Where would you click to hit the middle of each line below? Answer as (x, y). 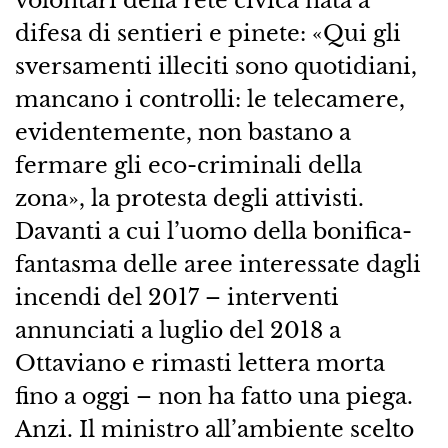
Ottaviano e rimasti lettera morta (199, 363)
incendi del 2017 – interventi (176, 297)
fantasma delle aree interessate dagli (217, 264)
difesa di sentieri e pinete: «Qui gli (207, 33)
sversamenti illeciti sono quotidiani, (215, 66)
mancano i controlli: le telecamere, (209, 99)
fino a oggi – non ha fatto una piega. (213, 396)
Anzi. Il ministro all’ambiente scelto (214, 429)
